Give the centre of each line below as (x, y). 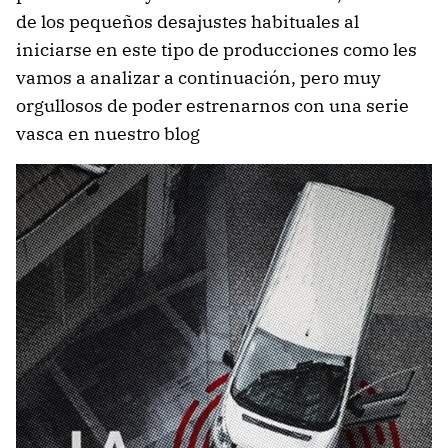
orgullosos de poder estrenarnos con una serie (212, 105)
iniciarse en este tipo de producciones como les (216, 49)
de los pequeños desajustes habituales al (187, 21)
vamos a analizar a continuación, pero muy (198, 77)
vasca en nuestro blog (108, 133)
